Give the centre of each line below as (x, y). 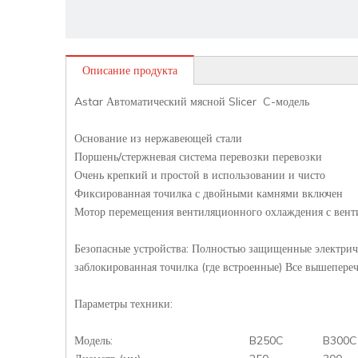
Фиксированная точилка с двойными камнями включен (209, 193)
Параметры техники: (123, 303)
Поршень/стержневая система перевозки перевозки (198, 156)
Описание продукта (130, 70)
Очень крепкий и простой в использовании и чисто (200, 175)
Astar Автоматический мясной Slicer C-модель (192, 101)
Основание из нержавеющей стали (158, 138)
